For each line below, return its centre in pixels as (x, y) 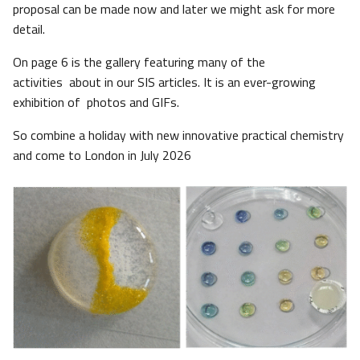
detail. (31, 29)
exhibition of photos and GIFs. (96, 102)
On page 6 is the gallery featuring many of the (139, 62)
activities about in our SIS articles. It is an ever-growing (164, 82)
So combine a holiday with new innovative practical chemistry (178, 135)
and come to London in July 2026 (102, 155)
